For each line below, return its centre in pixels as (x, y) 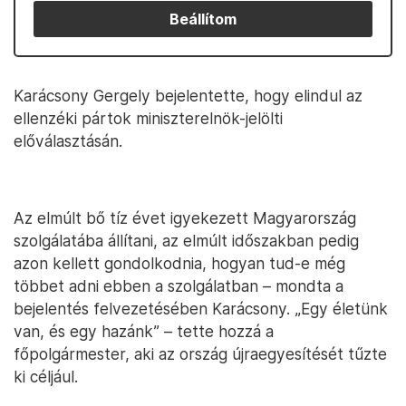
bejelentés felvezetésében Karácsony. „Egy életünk (201, 309)
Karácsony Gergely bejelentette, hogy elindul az (188, 96)
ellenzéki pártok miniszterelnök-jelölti (148, 118)
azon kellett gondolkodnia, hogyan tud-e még (179, 263)
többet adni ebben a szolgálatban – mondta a (179, 286)
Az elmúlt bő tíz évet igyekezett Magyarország (185, 218)
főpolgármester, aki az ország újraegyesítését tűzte (200, 354)
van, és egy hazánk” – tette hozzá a (144, 331)
